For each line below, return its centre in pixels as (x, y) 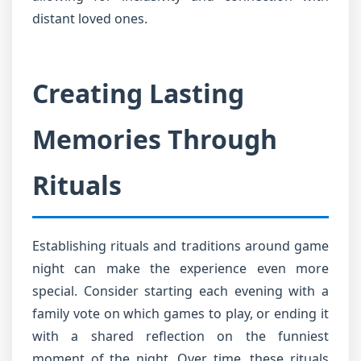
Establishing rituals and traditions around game (180, 246)
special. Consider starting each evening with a (180, 291)
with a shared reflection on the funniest (180, 336)
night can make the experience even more (180, 268)
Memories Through (155, 139)
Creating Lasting (138, 93)
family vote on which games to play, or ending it (180, 313)
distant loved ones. (90, 19)
